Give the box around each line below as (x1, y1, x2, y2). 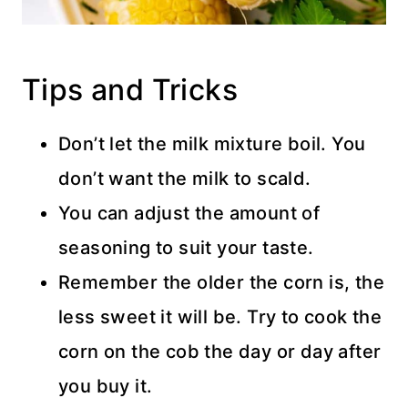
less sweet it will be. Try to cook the (58, 305, 382, 328)
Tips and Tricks (22, 71, 238, 107)
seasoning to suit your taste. (58, 236, 314, 259)
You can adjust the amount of (58, 201, 321, 224)
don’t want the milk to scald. (58, 167, 311, 189)
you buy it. (58, 374, 153, 397)
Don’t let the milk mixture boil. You (58, 132, 366, 155)
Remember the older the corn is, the (58, 270, 384, 293)
